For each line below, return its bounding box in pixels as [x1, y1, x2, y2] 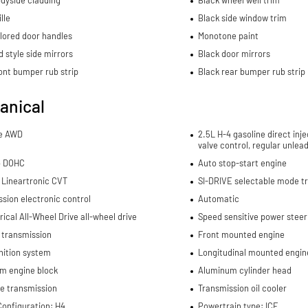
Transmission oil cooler [197, 282, 287, 294]
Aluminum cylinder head [197, 264, 291, 276]
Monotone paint [197, 30, 258, 41]
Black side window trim [197, 12, 287, 23]
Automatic [197, 192, 239, 204]
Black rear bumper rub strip [197, 65, 305, 77]
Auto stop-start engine [197, 157, 287, 168]
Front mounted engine [197, 228, 285, 240]
